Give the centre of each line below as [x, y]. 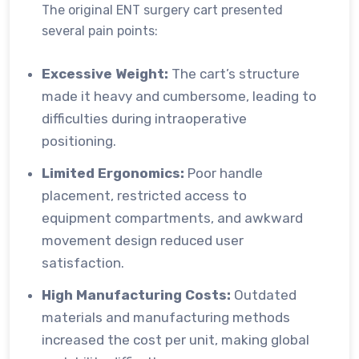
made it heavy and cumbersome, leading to [179, 96]
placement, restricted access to [144, 196]
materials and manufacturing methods [166, 317]
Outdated [264, 295]
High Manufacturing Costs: [136, 295]
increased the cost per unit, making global [175, 340]
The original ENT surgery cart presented [162, 10]
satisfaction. [83, 263]
